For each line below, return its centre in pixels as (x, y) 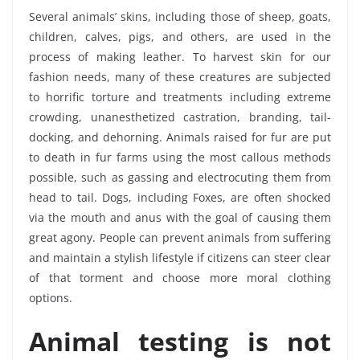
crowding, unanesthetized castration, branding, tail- (180, 117)
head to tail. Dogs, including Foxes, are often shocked (180, 198)
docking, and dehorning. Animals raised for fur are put (180, 137)
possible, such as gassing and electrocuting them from (180, 178)
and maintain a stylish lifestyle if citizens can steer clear (180, 258)
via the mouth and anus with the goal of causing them (180, 218)
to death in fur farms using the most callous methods (180, 157)
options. (51, 298)
